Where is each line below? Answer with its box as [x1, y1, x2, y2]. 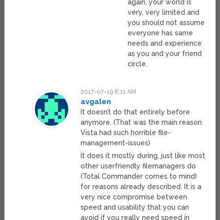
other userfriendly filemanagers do [80, 162, 196, 170]
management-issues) [80, 139, 150, 147]
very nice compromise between [80, 193, 187, 201]
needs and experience [128, 39, 202, 48]
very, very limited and [128, 8, 200, 17]
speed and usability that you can [80, 203, 189, 212]
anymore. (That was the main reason [80, 118, 202, 127]
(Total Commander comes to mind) [80, 172, 197, 181]
